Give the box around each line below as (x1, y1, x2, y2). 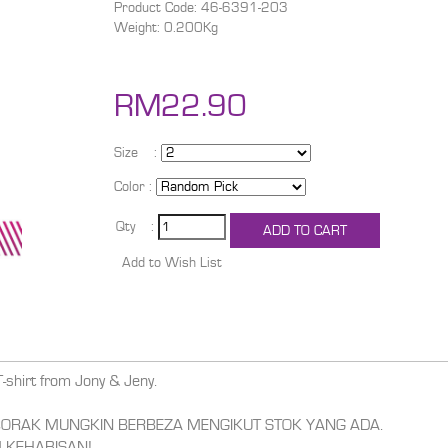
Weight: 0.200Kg (113, 21, 218, 35)
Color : (113, 180, 152, 194)
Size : (113, 146, 157, 160)
